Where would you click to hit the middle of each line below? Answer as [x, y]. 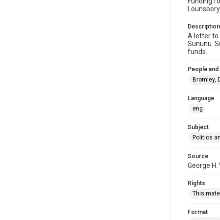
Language [201, 98]
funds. [197, 52]
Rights [196, 183]
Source [198, 156]
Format [198, 212]
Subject [198, 127]
